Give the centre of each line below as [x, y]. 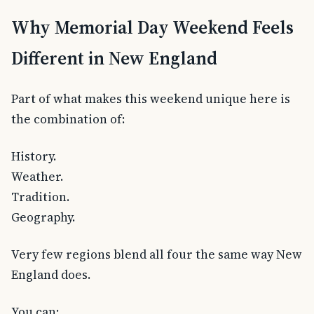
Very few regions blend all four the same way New [157, 254]
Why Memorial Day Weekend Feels [152, 27]
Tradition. [40, 197]
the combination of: [68, 120]
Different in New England [114, 58]
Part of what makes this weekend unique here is [151, 99]
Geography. [43, 217]
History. [34, 156]
